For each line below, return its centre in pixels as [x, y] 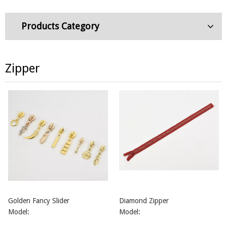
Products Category [60, 26]
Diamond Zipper [144, 200]
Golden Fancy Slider [39, 200]
